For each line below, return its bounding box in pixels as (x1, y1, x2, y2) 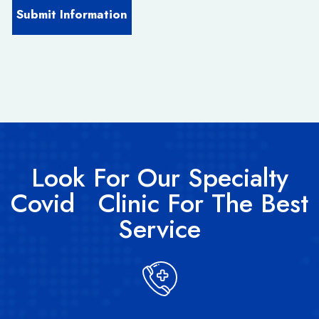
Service (118, 209, 201, 248)
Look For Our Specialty (31, 158, 288, 197)
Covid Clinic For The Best (11, 184, 308, 222)
